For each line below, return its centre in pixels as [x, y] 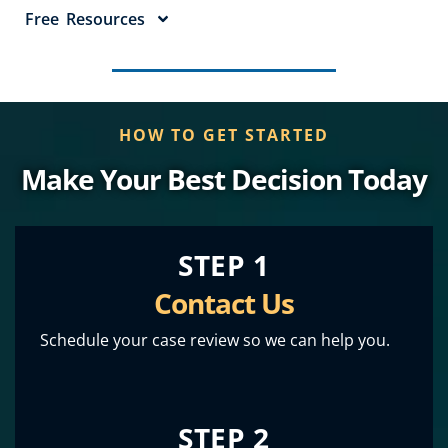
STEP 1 [224, 264]
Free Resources [85, 18]
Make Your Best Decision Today [224, 178]
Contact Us [224, 302]
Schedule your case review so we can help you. [215, 339]
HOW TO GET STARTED [224, 134]
